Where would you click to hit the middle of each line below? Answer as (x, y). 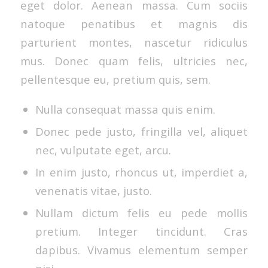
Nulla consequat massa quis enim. (125, 109)
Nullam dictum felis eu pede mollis (141, 212)
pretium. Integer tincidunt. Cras (141, 231)
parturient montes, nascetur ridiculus (134, 42)
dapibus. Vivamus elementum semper (141, 249)
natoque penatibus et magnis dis (134, 24)
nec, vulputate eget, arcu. (103, 150)
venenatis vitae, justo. (93, 190)
